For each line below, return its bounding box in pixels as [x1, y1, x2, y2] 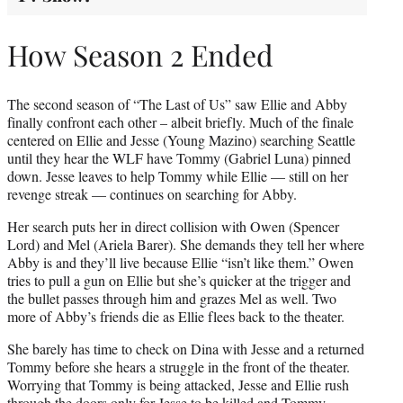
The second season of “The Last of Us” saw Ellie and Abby [7, 94, 347, 113]
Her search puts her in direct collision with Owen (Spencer [7, 216, 339, 236]
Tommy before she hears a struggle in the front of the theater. [7, 356, 350, 376]
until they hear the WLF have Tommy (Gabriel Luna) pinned [7, 148, 351, 167]
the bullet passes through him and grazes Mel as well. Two [7, 288, 336, 308]
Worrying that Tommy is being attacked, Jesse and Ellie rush [7, 374, 349, 394]
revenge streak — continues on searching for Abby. [7, 184, 297, 203]
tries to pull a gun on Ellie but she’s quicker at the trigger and [7, 270, 351, 290]
